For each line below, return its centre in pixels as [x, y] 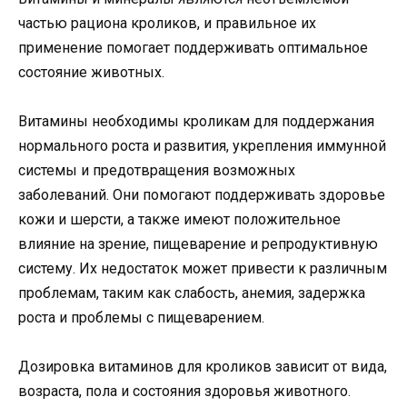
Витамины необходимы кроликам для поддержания [196, 122]
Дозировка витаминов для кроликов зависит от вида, [203, 367]
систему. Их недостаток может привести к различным [203, 269]
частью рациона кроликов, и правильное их [167, 23]
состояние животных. [91, 72]
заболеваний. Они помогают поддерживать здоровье [202, 195]
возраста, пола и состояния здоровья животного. [184, 392]
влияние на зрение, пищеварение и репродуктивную [198, 244]
